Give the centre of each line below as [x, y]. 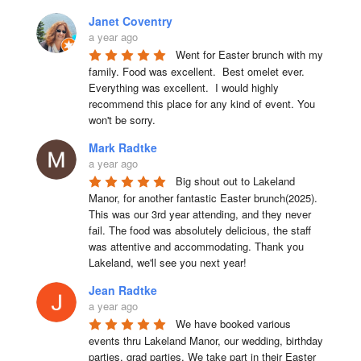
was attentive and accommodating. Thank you [196, 246]
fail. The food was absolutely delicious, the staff [199, 230]
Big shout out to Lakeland [235, 180]
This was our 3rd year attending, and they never [199, 214]
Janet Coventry [130, 21]
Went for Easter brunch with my [249, 54]
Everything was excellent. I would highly [183, 87]
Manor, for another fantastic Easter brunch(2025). [203, 197]
